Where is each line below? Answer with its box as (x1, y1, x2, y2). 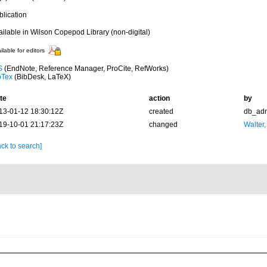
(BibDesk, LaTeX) (12, 73, 71, 81)
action (148, 94, 170, 103)
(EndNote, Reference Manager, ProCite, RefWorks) (2, 64, 169, 73)
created (148, 107, 173, 116)
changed (148, 120, 178, 129)
